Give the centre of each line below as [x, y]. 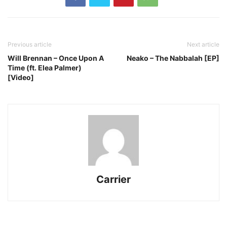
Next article [203, 45]
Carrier [113, 180]
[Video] [21, 78]
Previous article [30, 45]
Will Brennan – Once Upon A [56, 58]
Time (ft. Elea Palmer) [45, 68]
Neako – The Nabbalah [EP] [173, 58]
